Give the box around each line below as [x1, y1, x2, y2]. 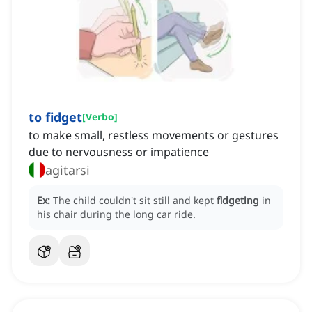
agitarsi [45, 162, 90, 179]
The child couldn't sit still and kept [53, 194, 217, 208]
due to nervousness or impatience [29, 144, 209, 160]
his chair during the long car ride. [37, 208, 196, 221]
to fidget [29, 109, 82, 126]
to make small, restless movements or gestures [29, 127, 279, 143]
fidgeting [217, 194, 259, 208]
